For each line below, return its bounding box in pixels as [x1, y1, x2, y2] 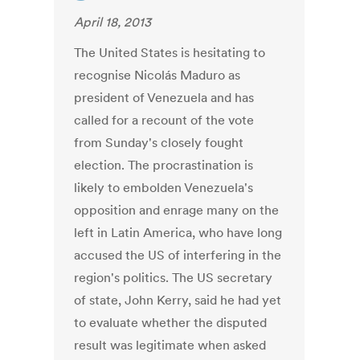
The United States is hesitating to [74, 44, 266, 61]
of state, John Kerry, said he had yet [74, 292, 282, 309]
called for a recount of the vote [74, 112, 255, 129]
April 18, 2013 [74, 14, 152, 31]
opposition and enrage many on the [74, 202, 280, 219]
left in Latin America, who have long [74, 224, 283, 241]
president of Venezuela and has [74, 89, 255, 106]
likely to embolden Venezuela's [74, 179, 254, 196]
